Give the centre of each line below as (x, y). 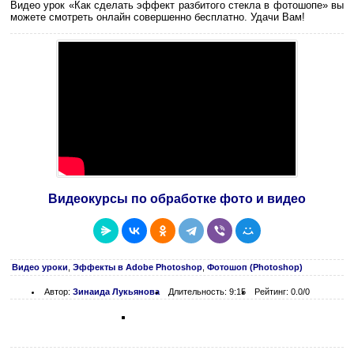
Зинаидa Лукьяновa (116, 291)
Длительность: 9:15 (207, 291)
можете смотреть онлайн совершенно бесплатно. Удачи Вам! (158, 17)
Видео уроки (40, 267)
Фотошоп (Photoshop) (255, 267)
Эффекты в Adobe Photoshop (137, 267)
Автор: (58, 291)
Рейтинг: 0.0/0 (282, 291)
